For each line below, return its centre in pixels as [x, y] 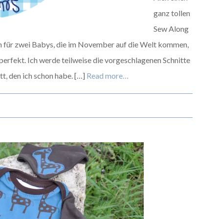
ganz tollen [172, 13]
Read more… [108, 76]
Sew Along [171, 29]
